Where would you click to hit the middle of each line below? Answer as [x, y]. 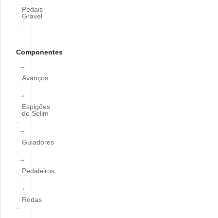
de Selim [35, 113]
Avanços [35, 78]
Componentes [39, 52]
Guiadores [38, 142]
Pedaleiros [38, 171]
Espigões [36, 107]
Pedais [32, 9]
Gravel [32, 16]
